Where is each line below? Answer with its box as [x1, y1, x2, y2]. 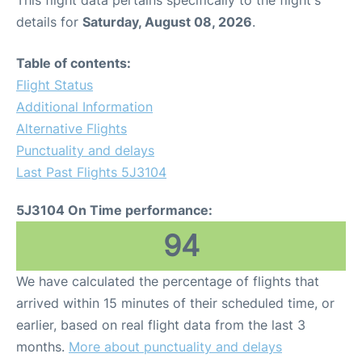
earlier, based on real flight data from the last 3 [16, 317, 305, 334]
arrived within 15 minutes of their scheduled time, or [16, 295, 335, 312]
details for [16, 14, 82, 31]
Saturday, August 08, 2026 [82, 14, 252, 31]
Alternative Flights [16, 120, 127, 137]
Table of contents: [16, 55, 131, 72]
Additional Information [16, 99, 153, 116]
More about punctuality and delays [69, 339, 282, 356]
